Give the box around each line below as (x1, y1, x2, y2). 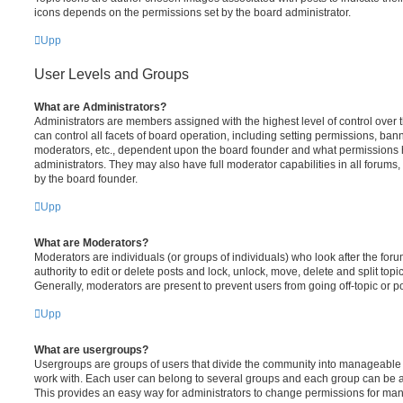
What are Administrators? (34, 100, 166, 113)
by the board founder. (34, 172, 138, 185)
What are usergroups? (34, 343, 148, 356)
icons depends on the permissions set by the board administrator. (34, 5, 351, 19)
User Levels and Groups (34, 66, 189, 82)
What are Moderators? (34, 236, 148, 249)
